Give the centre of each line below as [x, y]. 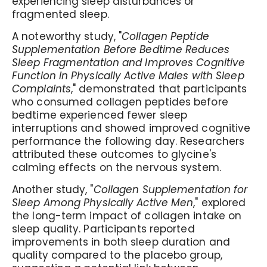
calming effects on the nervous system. [117, 167]
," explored [220, 203]
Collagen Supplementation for [170, 190]
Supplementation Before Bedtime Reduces [121, 49]
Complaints [41, 89]
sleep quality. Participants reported [103, 229]
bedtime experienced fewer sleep [100, 115]
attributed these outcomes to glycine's [114, 154]
